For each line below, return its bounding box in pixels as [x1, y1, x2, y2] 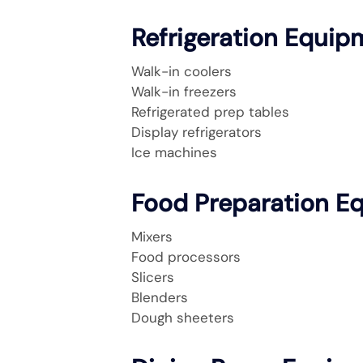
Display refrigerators [131, 123, 262, 141]
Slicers [131, 268, 174, 286]
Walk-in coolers [131, 62, 232, 80]
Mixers [131, 228, 173, 246]
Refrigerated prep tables [131, 103, 289, 121]
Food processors [131, 248, 241, 266]
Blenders [131, 288, 188, 306]
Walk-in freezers [131, 83, 237, 100]
